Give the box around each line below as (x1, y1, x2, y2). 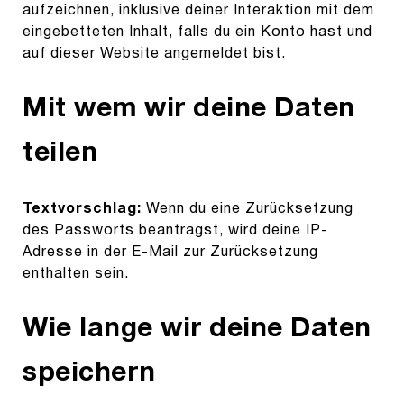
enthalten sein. (23, 267, 129, 280)
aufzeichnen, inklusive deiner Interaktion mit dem (23, 5, 374, 18)
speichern (23, 361, 156, 386)
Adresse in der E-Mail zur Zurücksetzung (23, 245, 318, 259)
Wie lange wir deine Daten (23, 317, 372, 342)
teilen (23, 141, 97, 166)
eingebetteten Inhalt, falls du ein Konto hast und (23, 26, 372, 40)
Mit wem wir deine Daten (23, 96, 355, 122)
